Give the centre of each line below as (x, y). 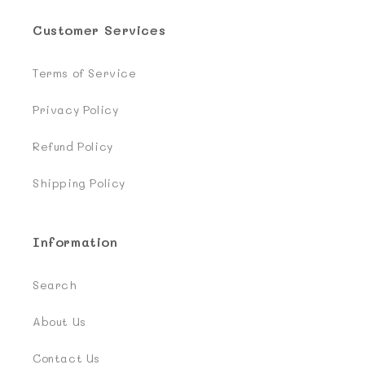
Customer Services (99, 30)
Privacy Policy (76, 110)
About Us (59, 321)
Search (55, 285)
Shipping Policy (79, 183)
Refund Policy (73, 146)
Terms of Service (85, 73)
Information (75, 242)
